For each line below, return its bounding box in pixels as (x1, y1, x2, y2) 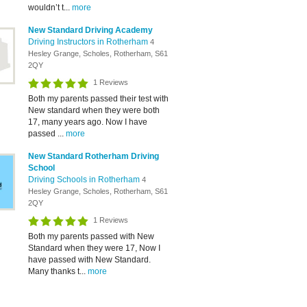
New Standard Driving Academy (28, 25, 153, 35)
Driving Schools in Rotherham (28, 175, 142, 184)
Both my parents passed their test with (28, 94, 169, 103)
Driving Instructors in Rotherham (28, 37, 150, 47)
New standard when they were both (28, 106, 160, 115)
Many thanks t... (28, 267, 88, 276)
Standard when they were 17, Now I (28, 243, 160, 253)
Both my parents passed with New (28, 232, 154, 241)
